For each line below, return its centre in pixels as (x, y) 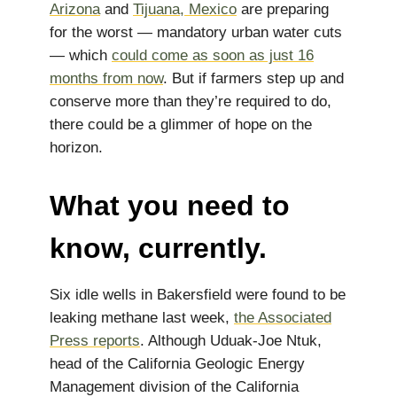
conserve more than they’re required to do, (191, 101)
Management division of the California (174, 387)
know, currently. (158, 248)
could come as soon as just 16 (213, 55)
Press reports (95, 341)
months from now (106, 78)
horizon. (76, 148)
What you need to (170, 206)
